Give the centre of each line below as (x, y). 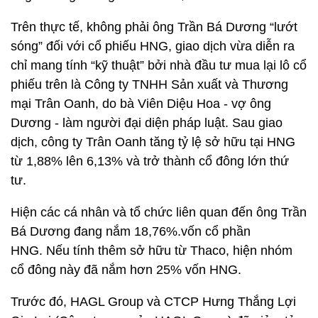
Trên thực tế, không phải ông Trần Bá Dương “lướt (154, 27)
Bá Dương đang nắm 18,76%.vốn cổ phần (131, 231)
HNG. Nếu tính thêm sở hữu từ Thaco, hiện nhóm (152, 251)
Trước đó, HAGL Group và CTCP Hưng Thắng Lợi (153, 302)
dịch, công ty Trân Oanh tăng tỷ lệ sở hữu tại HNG (153, 142)
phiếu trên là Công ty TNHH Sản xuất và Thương (149, 84)
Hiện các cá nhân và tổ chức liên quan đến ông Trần (159, 212)
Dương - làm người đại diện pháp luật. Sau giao (147, 123)
